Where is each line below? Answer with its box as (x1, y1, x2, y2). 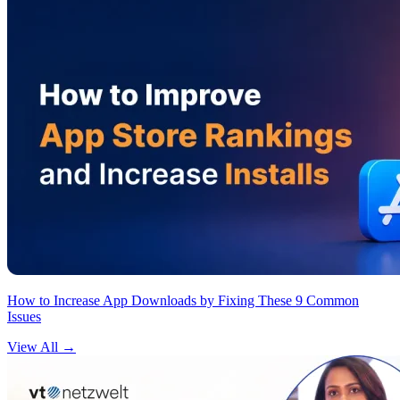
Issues (7, 309, 41, 324)
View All (7, 339, 62, 354)
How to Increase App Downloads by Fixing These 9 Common (7, 293, 359, 308)
